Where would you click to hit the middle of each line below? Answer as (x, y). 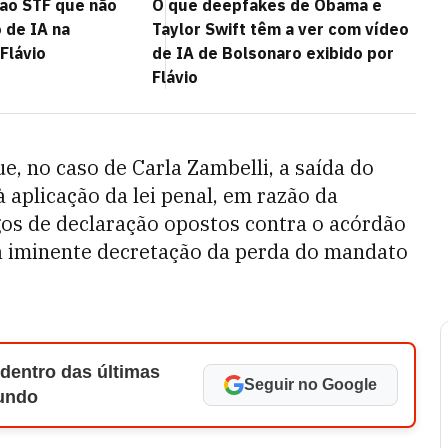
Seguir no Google (310, 384)
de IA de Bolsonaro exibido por (273, 53)
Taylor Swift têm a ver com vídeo (280, 29)
